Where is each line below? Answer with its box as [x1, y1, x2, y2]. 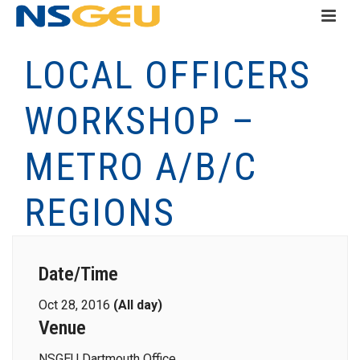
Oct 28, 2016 [39, 297, 113, 313]
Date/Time [39, 263, 118, 285]
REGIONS [24, 190, 175, 235]
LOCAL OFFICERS [24, 52, 311, 98]
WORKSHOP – [24, 98, 256, 144]
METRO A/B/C [24, 144, 257, 190]
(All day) [113, 297, 162, 313]
